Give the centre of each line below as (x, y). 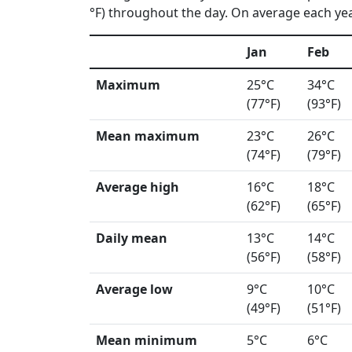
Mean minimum (147, 340)
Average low (134, 289)
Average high (137, 187)
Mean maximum (148, 136)
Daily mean (132, 238)
